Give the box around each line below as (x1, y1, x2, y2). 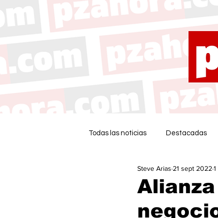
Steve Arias (137, 164, 171, 172)
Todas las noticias (89, 129, 146, 137)
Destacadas (166, 129, 207, 137)
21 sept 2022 (173, 164, 212, 172)
